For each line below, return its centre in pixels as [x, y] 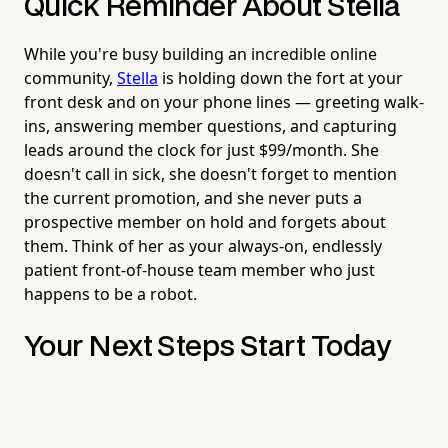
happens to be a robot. [110, 293]
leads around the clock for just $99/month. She [201, 149]
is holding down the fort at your [280, 77]
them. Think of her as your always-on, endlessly [203, 245]
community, [70, 77]
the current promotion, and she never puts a [193, 197]
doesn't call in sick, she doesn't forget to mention [210, 173]
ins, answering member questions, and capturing [210, 125]
